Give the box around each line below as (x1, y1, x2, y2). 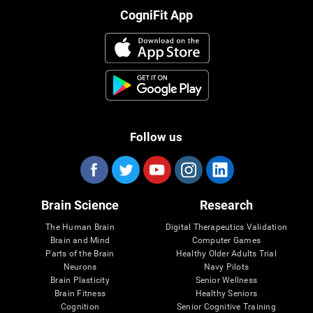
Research (199, 198, 253, 213)
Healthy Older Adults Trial (175, 249, 277, 259)
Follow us (130, 130, 183, 145)
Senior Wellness (195, 275, 258, 286)
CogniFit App (119, 7, 193, 22)
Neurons (63, 262, 97, 272)
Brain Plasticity (50, 275, 110, 286)
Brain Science (41, 198, 119, 213)
